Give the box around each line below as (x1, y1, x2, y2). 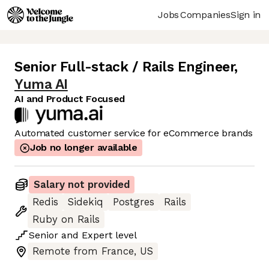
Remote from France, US (32, 246, 153, 258)
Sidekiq (68, 196, 103, 208)
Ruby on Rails (32, 214, 100, 226)
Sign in (231, 8, 261, 20)
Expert (82, 229, 112, 241)
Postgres (113, 196, 154, 208)
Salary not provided (34, 179, 130, 191)
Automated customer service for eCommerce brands (14, 127, 253, 139)
